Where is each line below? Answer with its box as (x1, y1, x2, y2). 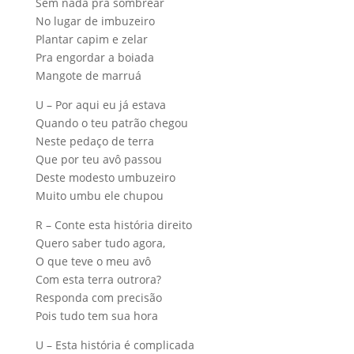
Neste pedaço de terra (35, 133, 154, 149)
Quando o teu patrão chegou (35, 115, 188, 130)
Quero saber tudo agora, (35, 235, 165, 250)
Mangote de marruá (35, 67, 141, 83)
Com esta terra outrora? (35, 271, 161, 287)
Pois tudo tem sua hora (35, 307, 158, 323)
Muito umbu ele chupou (35, 187, 164, 203)
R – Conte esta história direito (35, 217, 192, 232)
